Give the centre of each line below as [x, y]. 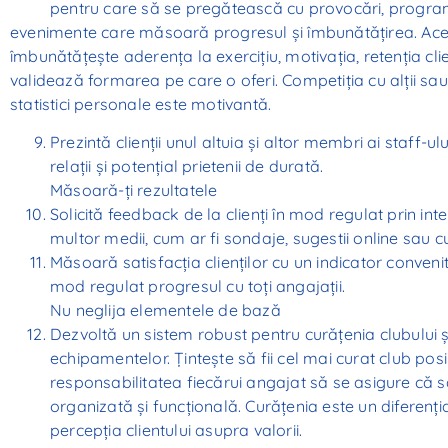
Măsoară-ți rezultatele [134, 190]
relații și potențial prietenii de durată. [187, 166]
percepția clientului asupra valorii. [176, 430]
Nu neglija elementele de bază [165, 310]
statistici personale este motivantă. [141, 103]
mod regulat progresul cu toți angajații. [197, 286]
